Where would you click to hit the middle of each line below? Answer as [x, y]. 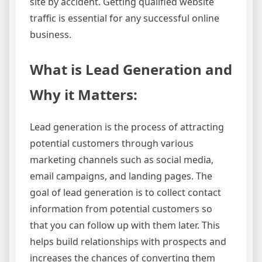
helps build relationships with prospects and [128, 241]
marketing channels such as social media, [122, 159]
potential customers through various [112, 143]
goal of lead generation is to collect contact [125, 192]
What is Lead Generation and [131, 69]
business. [51, 34]
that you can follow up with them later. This [125, 225]
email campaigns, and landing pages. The [121, 176]
